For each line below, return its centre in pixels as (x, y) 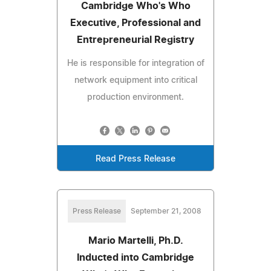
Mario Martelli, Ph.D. (135, 240)
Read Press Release (135, 159)
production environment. (135, 97)
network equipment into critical (135, 80)
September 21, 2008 (166, 211)
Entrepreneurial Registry (135, 40)
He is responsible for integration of (135, 63)
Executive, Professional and (135, 23)
